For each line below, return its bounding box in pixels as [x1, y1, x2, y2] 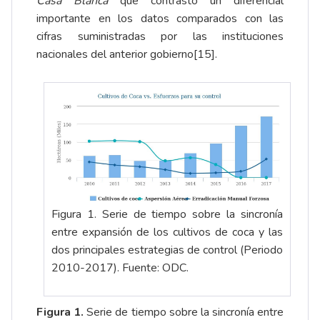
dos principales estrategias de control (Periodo [51, 242, 283, 259]
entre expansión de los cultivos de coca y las [51, 224, 283, 241]
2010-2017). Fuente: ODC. [51, 260, 189, 276]
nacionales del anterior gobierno [36, 46, 194, 63]
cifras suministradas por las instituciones [36, 29, 284, 45]
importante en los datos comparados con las [36, 11, 284, 27]
